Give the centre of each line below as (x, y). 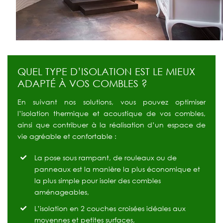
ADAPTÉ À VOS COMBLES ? (82, 83)
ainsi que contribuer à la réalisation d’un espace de (111, 125)
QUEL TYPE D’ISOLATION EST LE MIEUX (106, 71)
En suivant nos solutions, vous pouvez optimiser (111, 102)
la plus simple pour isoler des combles (97, 181)
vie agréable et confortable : (67, 136)
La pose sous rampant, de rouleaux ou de (105, 158)
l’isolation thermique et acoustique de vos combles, (111, 113)
